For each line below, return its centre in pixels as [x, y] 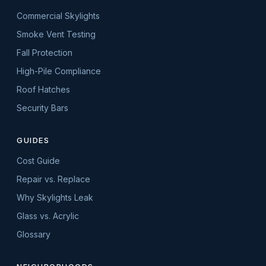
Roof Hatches [43, 89]
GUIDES [33, 140]
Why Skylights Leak [55, 197]
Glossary [34, 234]
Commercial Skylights [58, 16]
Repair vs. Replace [53, 179]
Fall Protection [45, 53]
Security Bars [42, 108]
